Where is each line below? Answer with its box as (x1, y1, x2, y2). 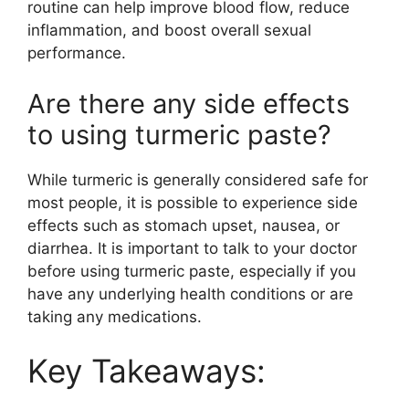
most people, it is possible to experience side (27, 193, 358, 212)
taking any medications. (27, 307, 202, 326)
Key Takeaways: (27, 351, 266, 390)
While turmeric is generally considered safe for (27, 170, 368, 189)
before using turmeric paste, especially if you (27, 261, 356, 280)
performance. (27, 44, 126, 62)
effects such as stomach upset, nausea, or (27, 215, 340, 235)
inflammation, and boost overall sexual (27, 21, 311, 39)
